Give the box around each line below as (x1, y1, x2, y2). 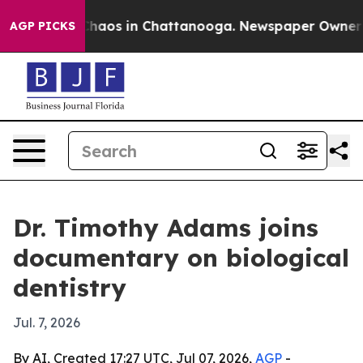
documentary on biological (13, 242, 349, 273)
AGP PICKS (10, 19, 75, 33)
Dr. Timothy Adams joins (13, 212, 318, 243)
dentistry (13, 272, 126, 303)
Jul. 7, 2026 (13, 314, 80, 331)
